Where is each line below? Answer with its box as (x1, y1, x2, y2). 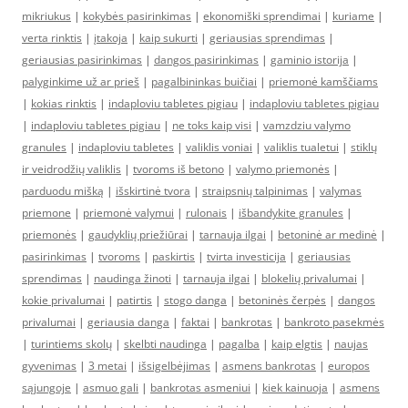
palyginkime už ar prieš (22, 74, 139, 90)
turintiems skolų (31, 336, 112, 352)
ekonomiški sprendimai (203, 8, 321, 25)
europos (328, 358, 370, 374)
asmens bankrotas (222, 358, 316, 374)
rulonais (186, 205, 227, 221)
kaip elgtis (271, 336, 322, 352)
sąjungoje (22, 380, 71, 396)
